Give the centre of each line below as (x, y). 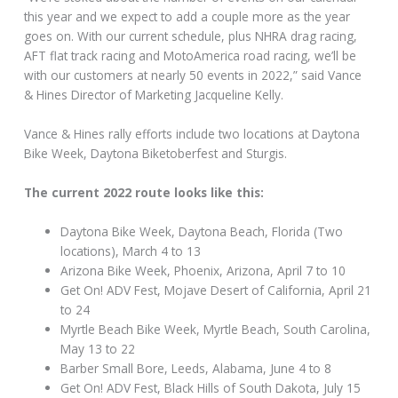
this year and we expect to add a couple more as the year (187, 17)
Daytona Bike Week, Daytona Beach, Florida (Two (202, 231)
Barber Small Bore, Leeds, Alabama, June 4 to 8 (196, 368)
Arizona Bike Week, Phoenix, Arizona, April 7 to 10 (203, 270)
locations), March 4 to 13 (131, 251)
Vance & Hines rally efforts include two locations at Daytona (192, 134)
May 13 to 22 (98, 348)
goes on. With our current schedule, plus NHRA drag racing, (191, 36)
